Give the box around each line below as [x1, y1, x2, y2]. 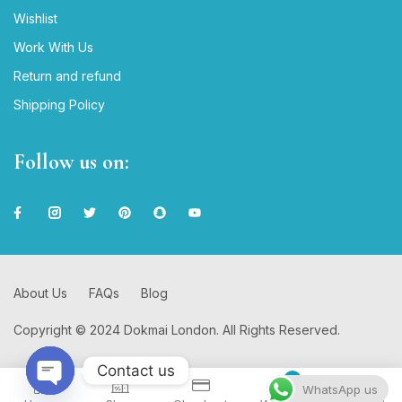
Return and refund [13, 68, 121, 83]
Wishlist [13, 11, 57, 26]
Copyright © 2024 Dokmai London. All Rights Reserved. [13, 322, 340, 337]
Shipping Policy [13, 97, 105, 112]
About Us [13, 285, 67, 301]
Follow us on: [13, 149, 129, 175]
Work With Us [13, 39, 93, 55]
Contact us [97, 361, 175, 380]
